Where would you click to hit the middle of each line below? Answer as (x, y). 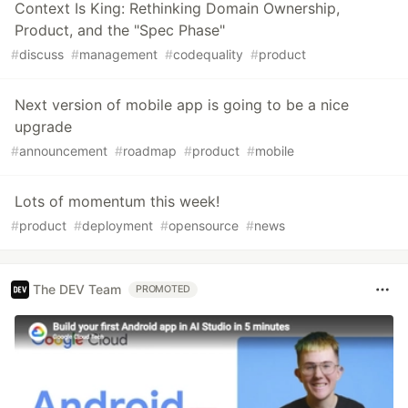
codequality (208, 54)
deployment (117, 225)
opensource (204, 225)
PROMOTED (163, 289)
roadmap (150, 150)
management (118, 54)
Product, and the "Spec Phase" (120, 30)
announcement (63, 150)
